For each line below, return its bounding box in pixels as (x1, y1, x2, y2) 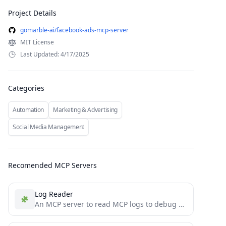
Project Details (8, 8, 56, 18)
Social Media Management (13, 123, 85, 131)
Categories (8, 83, 44, 93)
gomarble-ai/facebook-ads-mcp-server (20, 26, 129, 34)
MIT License (20, 38, 54, 46)
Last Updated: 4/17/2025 (20, 50, 89, 59)
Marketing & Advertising (53, 105, 118, 114)
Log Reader (35, 189, 73, 199)
